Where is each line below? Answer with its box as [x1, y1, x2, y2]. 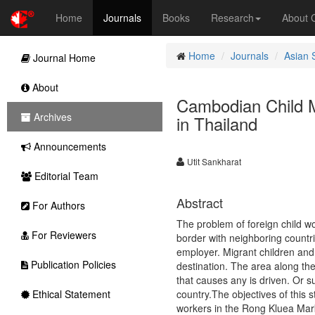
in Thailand [176, 111, 257, 136]
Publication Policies [28, 257, 116, 271]
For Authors [30, 198, 85, 212]
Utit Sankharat [186, 155, 241, 167]
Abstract [176, 193, 223, 212]
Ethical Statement [30, 287, 110, 301]
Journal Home [30, 51, 96, 65]
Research [211, 11, 254, 25]
